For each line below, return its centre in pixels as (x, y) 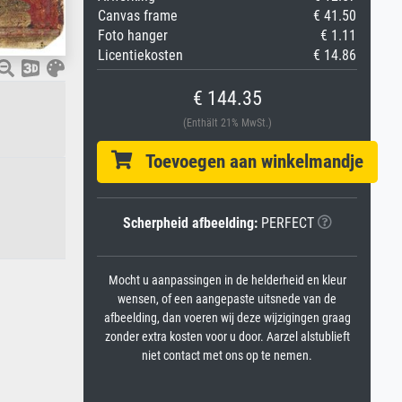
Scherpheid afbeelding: (190, 223)
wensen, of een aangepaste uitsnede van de (227, 299)
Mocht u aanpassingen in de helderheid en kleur (227, 280)
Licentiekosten (140, 55)
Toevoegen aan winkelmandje (248, 162)
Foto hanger (133, 35)
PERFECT (285, 223)
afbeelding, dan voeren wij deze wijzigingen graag (227, 318)
